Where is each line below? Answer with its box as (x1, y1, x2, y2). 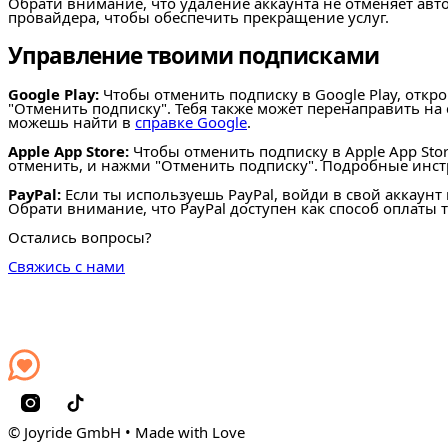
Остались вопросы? (8, 226, 151, 247)
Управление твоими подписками (8, 39, 379, 71)
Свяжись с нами (8, 255, 125, 276)
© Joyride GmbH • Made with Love (8, 421, 245, 442)
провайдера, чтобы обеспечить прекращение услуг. (8, 7, 389, 27)
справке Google (135, 112, 247, 133)
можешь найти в (8, 112, 135, 133)
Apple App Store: (8, 141, 129, 162)
